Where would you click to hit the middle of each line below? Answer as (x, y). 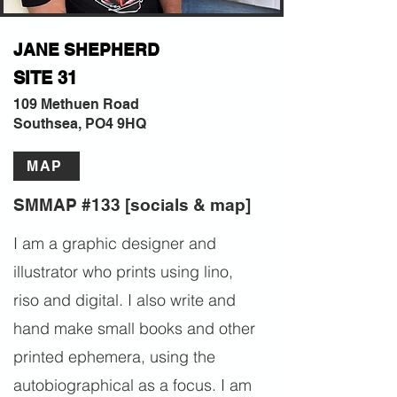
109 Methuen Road (76, 104)
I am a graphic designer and (115, 243)
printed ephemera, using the (114, 357)
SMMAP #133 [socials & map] (132, 205)
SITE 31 (45, 78)
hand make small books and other (134, 328)
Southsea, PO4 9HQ (80, 124)
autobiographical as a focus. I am (132, 385)
